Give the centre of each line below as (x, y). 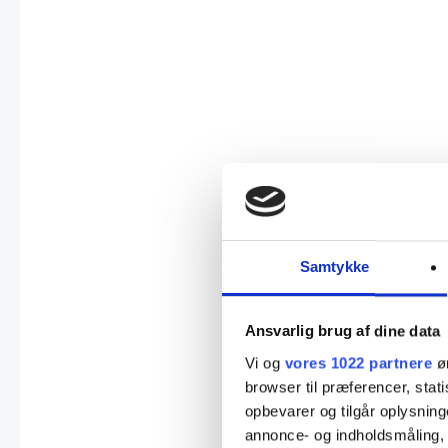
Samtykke (334, 267)
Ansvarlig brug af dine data (342, 331)
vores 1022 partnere (358, 363)
